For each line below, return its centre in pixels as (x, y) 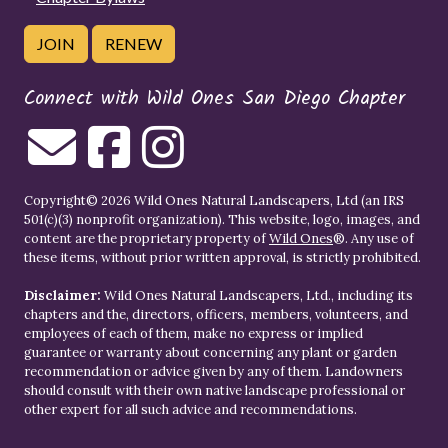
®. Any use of (373, 238)
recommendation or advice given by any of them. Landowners (213, 371)
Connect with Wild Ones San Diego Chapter (214, 98)
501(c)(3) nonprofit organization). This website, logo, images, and (222, 219)
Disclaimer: (62, 295)
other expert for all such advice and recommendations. (190, 409)
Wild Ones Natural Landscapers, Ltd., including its (257, 295)
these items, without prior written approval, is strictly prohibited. (222, 257)
